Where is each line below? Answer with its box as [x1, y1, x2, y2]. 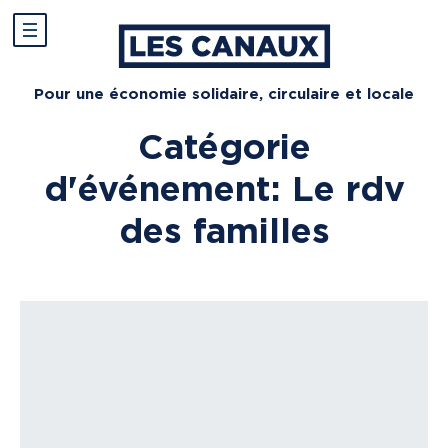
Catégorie [137, 125, 311, 167]
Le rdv [291, 167, 405, 209]
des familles [118, 209, 330, 251]
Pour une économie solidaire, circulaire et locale [34, 85, 414, 103]
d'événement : [43, 167, 292, 209]
